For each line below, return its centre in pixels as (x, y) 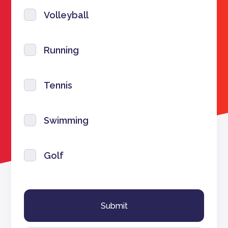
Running (62, 50)
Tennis (58, 85)
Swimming (66, 120)
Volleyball (66, 15)
